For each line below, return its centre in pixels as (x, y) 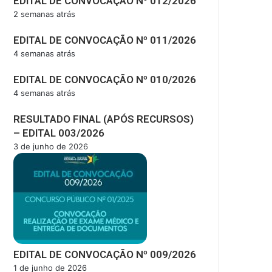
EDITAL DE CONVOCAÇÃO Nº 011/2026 (105, 40)
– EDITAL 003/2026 (59, 133)
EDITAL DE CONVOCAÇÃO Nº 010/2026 (105, 79)
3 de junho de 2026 (51, 146)
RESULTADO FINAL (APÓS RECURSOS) (104, 119)
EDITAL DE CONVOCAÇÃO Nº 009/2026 (105, 254)
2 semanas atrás (44, 14)
